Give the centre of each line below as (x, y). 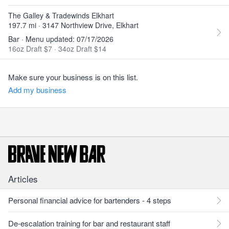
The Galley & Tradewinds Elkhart (61, 15)
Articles (23, 179)
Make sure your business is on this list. (73, 77)
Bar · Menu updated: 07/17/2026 (61, 39)
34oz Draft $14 (82, 49)
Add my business (37, 90)
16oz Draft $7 (31, 49)
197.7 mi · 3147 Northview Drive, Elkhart (73, 25)
